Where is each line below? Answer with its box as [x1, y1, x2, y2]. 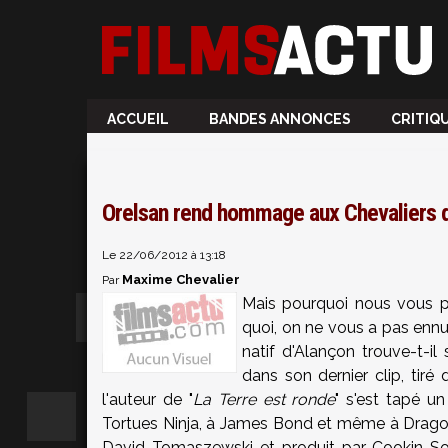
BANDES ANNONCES [209, 111, 351, 127]
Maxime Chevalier [122, 272, 240, 287]
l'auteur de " [102, 390, 193, 409]
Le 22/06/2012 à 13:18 [102, 248, 226, 262]
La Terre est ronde [192, 390, 336, 409]
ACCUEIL [107, 111, 169, 127]
